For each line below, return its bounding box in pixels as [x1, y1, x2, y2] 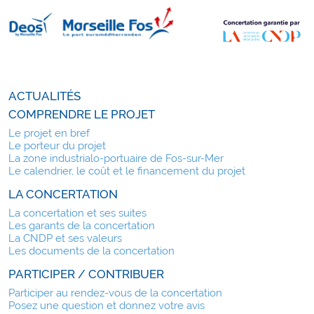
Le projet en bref [8, 127, 90, 139]
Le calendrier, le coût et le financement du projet [8, 165, 245, 177]
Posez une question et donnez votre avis [8, 299, 205, 312]
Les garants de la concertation [8, 219, 155, 232]
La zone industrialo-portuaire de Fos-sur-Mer [8, 152, 224, 165]
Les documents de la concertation [8, 245, 175, 257]
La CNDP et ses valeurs [8, 232, 122, 245]
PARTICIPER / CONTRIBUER [8, 268, 164, 282]
